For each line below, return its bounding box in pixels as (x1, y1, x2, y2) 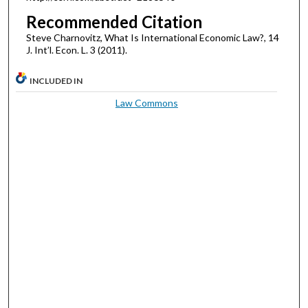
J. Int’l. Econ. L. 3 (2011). (25, 44, 127, 56)
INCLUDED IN (30, 75, 83, 86)
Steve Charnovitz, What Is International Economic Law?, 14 (25, 32, 279, 44)
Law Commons (115, 96, 178, 109)
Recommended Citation (25, 12, 202, 32)
